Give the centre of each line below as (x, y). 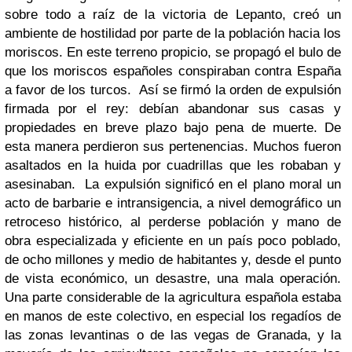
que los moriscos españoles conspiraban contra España (173, 71)
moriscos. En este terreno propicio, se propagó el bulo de (173, 52)
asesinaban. (43, 184)
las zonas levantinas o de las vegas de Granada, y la (173, 335)
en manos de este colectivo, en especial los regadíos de (173, 316)
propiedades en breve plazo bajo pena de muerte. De (173, 128)
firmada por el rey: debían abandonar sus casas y (173, 109)
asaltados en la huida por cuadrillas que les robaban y (173, 165)
